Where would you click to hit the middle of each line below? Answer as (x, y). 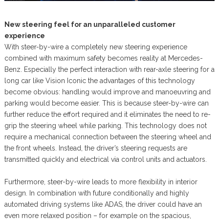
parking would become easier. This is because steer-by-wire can (106, 103)
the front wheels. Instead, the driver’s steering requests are (96, 148)
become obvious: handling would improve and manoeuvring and (107, 92)
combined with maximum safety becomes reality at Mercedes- (103, 58)
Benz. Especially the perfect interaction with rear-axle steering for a (109, 69)
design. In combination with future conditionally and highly (97, 193)
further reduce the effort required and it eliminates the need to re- (107, 114)
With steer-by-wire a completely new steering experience (96, 47)
